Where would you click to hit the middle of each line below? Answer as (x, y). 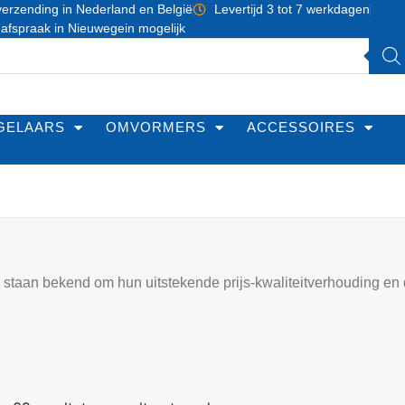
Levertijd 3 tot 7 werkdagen (292, 9)
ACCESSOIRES (301, 127)
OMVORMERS (156, 127)
